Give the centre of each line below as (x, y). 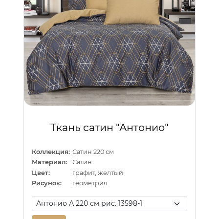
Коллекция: (51, 152)
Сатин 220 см (93, 152)
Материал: (49, 162)
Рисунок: (47, 183)
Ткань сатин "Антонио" (109, 127)
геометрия (90, 183)
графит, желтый (98, 173)
